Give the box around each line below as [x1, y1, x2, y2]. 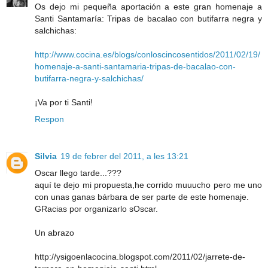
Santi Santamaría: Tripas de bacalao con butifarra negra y [35, 13, 262, 23]
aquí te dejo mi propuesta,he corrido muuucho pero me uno [35, 179, 262, 190]
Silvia [35, 151, 57, 161]
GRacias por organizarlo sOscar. [35, 203, 158, 214]
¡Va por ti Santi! [35, 97, 93, 107]
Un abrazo [35, 227, 74, 237]
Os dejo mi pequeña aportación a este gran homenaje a [35, 1, 262, 11]
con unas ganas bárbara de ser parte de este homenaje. [35, 191, 249, 202]
